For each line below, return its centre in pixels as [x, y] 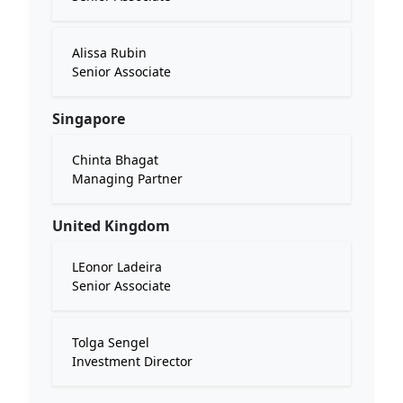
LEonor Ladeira [117, 267]
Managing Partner [127, 179]
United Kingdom [111, 226]
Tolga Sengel [111, 342]
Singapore [89, 119]
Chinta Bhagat [115, 160]
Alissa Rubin [109, 53]
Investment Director [132, 361]
